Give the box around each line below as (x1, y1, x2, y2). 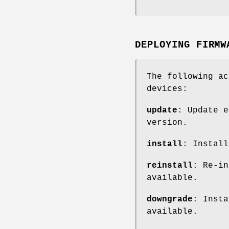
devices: (147, 84, 188, 94)
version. (147, 118, 188, 127)
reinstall (147, 161, 193, 170)
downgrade (147, 194, 193, 204)
